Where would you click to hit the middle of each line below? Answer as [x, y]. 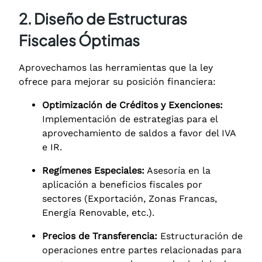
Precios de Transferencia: [100, 236]
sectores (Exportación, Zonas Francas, [130, 198]
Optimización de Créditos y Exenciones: [132, 105]
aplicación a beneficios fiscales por [122, 184]
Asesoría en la [177, 170]
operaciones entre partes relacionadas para [142, 250]
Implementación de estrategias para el [130, 119]
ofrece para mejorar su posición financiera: [117, 81]
